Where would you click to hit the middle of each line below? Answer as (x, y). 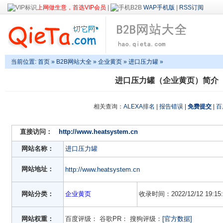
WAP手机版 (159, 7)
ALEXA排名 (139, 107)
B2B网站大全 (74, 62)
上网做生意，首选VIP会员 (71, 7)
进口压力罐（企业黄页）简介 (167, 81)
